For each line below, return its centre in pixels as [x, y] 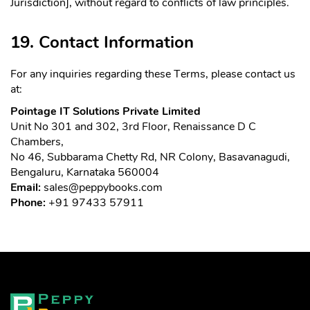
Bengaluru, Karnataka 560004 [85, 173]
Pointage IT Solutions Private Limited [106, 112]
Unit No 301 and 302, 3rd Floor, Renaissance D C [133, 127]
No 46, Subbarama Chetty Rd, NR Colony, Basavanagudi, [150, 157]
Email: [26, 188]
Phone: [28, 203]
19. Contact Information [102, 42]
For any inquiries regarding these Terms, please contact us [153, 74]
